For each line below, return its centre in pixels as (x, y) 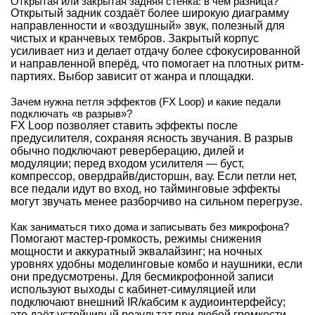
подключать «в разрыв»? (71, 113)
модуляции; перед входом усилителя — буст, (127, 163)
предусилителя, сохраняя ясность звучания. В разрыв (152, 138)
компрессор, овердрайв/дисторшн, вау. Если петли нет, (154, 176)
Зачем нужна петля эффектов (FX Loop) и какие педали (146, 101)
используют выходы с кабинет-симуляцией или (133, 289)
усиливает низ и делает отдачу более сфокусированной (155, 51)
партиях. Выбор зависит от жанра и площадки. (132, 76)
